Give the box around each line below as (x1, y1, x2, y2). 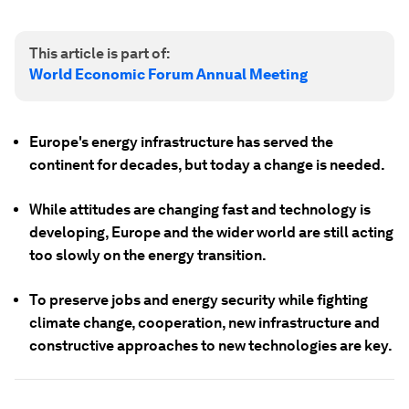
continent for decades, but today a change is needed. (29, 156, 385, 173)
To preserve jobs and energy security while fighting (29, 291, 368, 309)
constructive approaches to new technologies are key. (29, 337, 393, 354)
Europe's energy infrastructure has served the (29, 133, 333, 151)
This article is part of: (29, 45, 170, 62)
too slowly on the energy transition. (29, 246, 267, 264)
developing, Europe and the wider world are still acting (29, 224, 393, 241)
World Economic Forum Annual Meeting (29, 66, 308, 83)
